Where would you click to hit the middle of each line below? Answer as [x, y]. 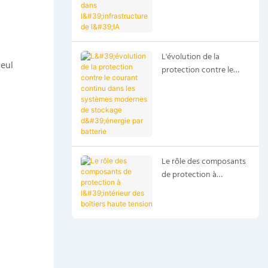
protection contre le [197, 70]
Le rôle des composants [203, 162]
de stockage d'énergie [200, 109]
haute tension [186, 201]
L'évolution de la [190, 57]
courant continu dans [200, 83]
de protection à [189, 175]
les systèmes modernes [202, 96]
